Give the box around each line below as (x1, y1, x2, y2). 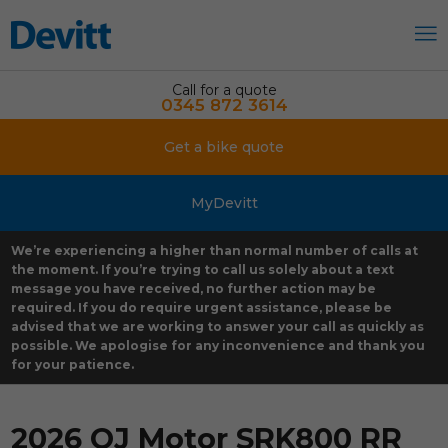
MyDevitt (190, 195, 258, 211)
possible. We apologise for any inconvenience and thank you (11, 338, 426, 353)
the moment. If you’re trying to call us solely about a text (11, 262, 395, 277)
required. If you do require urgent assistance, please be (11, 300, 393, 315)
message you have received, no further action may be (11, 281, 377, 296)
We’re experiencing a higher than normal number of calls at (11, 243, 419, 258)
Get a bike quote (164, 139, 284, 155)
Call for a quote (171, 82, 277, 98)
